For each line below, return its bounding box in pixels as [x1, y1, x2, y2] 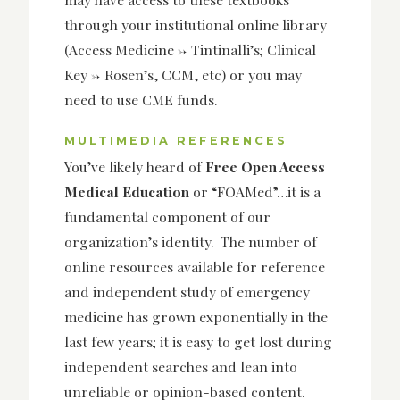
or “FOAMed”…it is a [189, 181, 321, 201]
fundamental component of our [64, 206, 271, 226]
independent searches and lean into [64, 356, 297, 376]
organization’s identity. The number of [64, 231, 317, 251]
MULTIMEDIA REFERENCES [64, 134, 287, 148]
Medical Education [64, 181, 189, 201]
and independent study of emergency [64, 281, 310, 301]
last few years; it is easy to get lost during [64, 331, 332, 351]
